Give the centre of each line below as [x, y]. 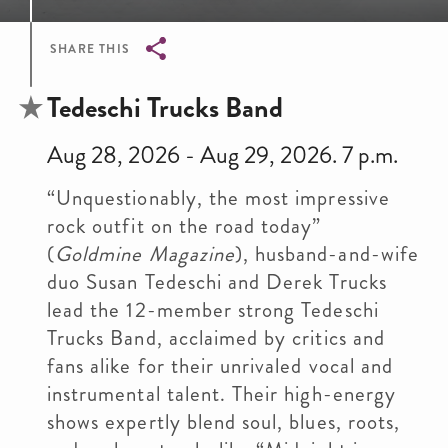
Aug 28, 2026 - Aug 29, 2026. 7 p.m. [222, 155]
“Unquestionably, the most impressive [218, 198]
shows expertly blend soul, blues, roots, [223, 422]
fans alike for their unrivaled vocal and [220, 366]
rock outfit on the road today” [184, 226]
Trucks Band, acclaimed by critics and [216, 338]
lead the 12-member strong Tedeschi [213, 310]
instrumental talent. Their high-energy [221, 394]
